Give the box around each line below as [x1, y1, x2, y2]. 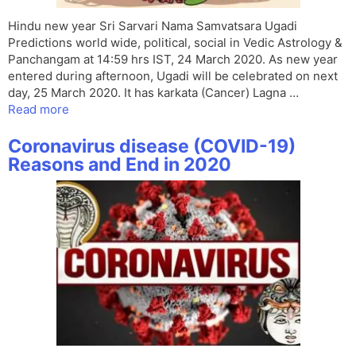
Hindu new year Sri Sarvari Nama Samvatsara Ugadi [8, 18, 297, 34]
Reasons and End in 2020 [8, 153, 231, 176]
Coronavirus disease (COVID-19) [8, 135, 296, 158]
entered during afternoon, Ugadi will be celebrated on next [8, 68, 338, 84]
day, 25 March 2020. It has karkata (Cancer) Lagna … [8, 85, 299, 101]
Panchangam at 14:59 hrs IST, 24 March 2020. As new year [8, 52, 338, 68]
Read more [8, 102, 69, 118]
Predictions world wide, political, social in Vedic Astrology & [8, 35, 342, 51]
